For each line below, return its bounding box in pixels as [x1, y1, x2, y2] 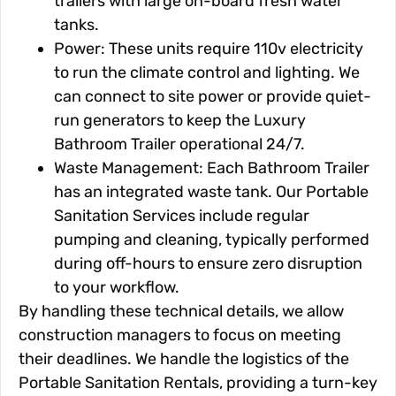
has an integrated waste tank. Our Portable [54, 182, 369, 202]
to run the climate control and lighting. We [54, 63, 360, 83]
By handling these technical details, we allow [19, 301, 344, 322]
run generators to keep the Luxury [54, 110, 306, 131]
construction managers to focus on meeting [19, 325, 341, 346]
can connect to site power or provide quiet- [54, 87, 371, 107]
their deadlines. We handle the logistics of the [19, 349, 349, 369]
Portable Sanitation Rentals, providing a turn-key [19, 373, 377, 393]
